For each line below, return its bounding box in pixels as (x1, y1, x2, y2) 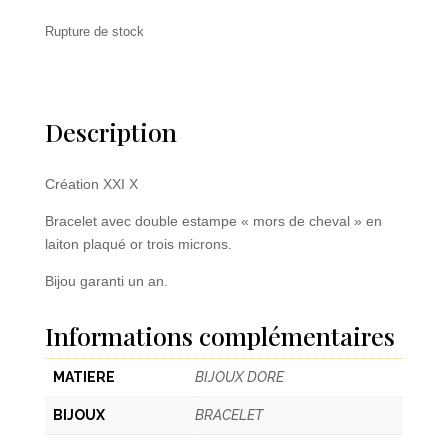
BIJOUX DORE (194, 369, 284, 386)
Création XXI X (44, 176, 142, 193)
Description (44, 115, 177, 149)
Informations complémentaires (44, 319, 395, 353)
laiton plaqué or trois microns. (44, 236, 236, 253)
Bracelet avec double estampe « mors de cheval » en (44, 213, 382, 230)
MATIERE (52, 369, 115, 386)
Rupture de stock (44, 24, 144, 40)
